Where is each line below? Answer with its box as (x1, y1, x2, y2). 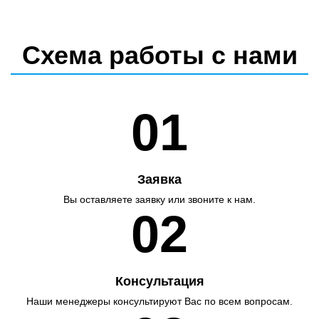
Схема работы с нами (21, 41, 298, 70)
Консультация (115, 274, 204, 288)
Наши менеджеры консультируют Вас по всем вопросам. (26, 296, 293, 307)
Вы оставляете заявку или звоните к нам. (63, 194, 256, 205)
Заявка (137, 172, 182, 187)
